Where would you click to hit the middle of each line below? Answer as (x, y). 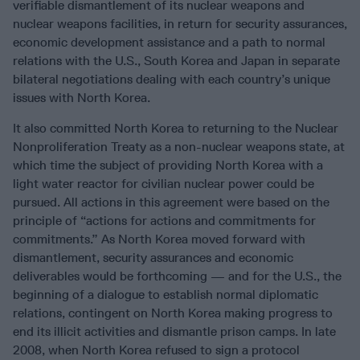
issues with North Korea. (82, 98)
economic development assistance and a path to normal (169, 43)
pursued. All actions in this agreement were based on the (171, 202)
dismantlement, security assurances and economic (153, 258)
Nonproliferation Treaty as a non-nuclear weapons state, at (179, 147)
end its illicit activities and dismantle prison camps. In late (174, 332)
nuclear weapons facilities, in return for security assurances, (180, 24)
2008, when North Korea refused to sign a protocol (156, 350)
